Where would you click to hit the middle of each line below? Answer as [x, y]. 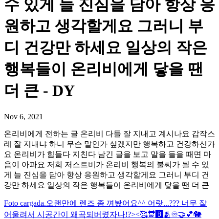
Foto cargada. [25, 203]
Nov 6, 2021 [23, 116]
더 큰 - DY [39, 91]
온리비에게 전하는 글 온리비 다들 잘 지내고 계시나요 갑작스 [109, 133]
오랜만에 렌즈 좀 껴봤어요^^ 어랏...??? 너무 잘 [126, 203]
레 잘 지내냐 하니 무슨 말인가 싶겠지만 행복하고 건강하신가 [109, 144]
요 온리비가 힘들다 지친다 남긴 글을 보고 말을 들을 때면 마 [108, 154]
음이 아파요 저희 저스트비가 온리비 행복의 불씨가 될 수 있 [107, 164]
